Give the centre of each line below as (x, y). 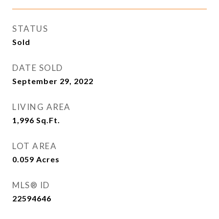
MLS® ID (31, 185)
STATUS (30, 29)
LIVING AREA (42, 107)
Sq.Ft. (48, 120)
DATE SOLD (38, 68)
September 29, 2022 (53, 81)
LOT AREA (34, 146)
